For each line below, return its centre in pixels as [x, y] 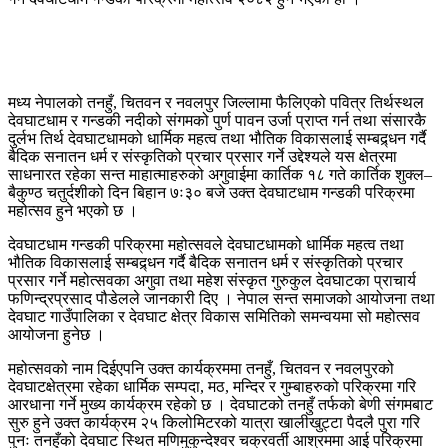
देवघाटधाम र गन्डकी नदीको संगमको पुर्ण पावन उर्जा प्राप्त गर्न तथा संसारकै [217, 120]
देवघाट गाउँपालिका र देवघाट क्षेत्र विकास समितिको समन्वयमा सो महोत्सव [214, 316]
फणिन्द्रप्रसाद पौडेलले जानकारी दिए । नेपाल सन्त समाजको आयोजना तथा [221, 298]
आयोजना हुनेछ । [56, 334]
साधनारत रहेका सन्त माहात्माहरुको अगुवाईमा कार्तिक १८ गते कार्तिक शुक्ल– [220, 174]
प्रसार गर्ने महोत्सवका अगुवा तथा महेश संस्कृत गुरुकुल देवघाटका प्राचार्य [212, 280]
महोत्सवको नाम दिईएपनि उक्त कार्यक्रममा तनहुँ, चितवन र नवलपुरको [201, 368]
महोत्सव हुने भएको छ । [73, 210]
